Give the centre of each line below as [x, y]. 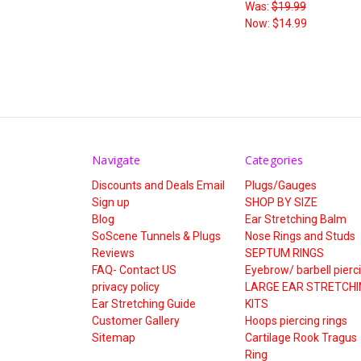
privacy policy [126, 287]
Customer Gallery [136, 321]
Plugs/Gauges [280, 186]
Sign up [111, 203]
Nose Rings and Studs [300, 237]
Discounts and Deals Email [158, 186]
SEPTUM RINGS [284, 253]
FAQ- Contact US [134, 270]
